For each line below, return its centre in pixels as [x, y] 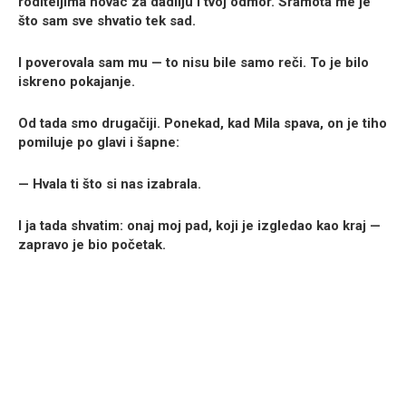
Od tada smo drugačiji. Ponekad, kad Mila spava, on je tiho [203, 124]
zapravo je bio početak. [92, 245]
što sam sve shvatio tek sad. [107, 21]
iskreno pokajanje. [77, 82]
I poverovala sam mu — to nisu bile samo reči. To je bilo [193, 63]
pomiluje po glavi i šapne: [99, 143]
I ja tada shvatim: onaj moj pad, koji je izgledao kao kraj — [199, 226]
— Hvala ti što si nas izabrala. [110, 184]
